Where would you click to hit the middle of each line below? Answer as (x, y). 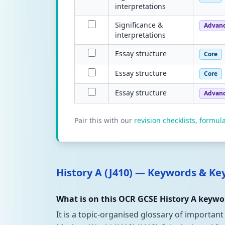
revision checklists (165, 120)
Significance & (139, 25)
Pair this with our (103, 120)
